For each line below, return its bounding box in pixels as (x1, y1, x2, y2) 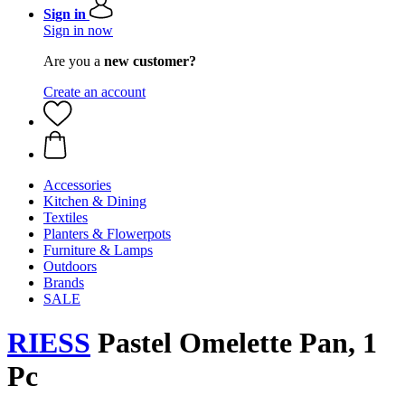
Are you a (43, 53, 104, 69)
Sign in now (43, 23, 113, 38)
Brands (43, 275, 84, 290)
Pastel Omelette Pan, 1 (90, 326, 377, 360)
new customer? (104, 53, 196, 69)
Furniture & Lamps (43, 242, 153, 258)
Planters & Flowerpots (43, 226, 171, 241)
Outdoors (43, 259, 97, 274)
